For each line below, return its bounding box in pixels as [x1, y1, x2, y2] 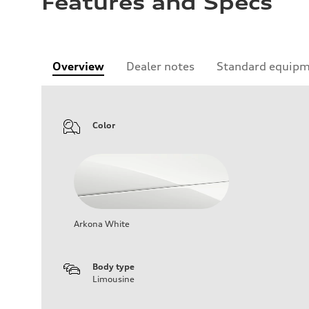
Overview [52, 59, 104, 73]
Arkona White [74, 218, 130, 229]
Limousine [92, 273, 134, 284]
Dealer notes [126, 59, 195, 73]
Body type [92, 261, 134, 272]
